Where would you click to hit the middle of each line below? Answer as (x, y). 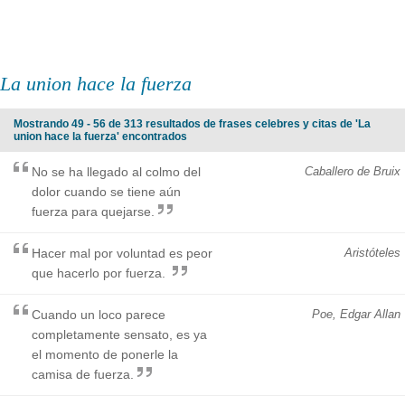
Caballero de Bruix (353, 171)
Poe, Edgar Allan (356, 314)
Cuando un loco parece (99, 314)
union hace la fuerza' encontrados (100, 136)
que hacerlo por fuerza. (100, 273)
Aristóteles (372, 252)
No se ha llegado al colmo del (116, 171)
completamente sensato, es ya (119, 334)
